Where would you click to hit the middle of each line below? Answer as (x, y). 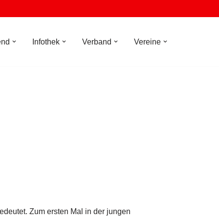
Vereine (147, 42)
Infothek (46, 42)
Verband (97, 42)
